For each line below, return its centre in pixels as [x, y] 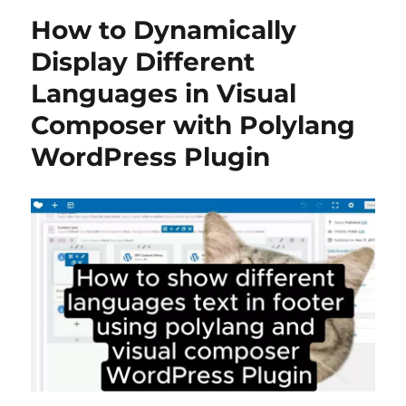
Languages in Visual [164, 93]
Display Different [143, 62]
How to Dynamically [164, 30]
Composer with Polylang [193, 125]
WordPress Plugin [151, 157]
